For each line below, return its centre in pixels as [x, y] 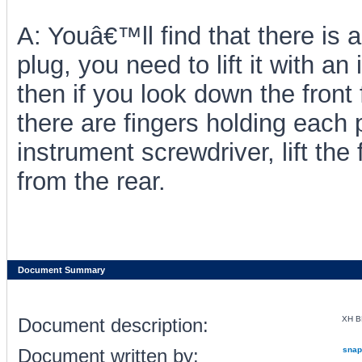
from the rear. [91, 181]
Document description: [113, 325]
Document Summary [60, 270]
